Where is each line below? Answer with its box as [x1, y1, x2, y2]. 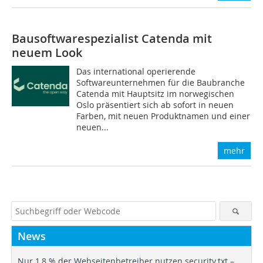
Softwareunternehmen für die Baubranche [76, 76, 245, 88]
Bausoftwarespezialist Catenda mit [12, 30, 212, 46]
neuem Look [12, 44, 82, 60]
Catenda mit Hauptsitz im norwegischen [76, 87, 235, 99]
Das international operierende [76, 65, 196, 77]
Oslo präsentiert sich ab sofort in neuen [76, 99, 234, 110]
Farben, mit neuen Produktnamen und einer [76, 110, 251, 122]
